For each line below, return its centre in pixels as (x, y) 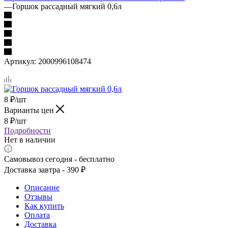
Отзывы (38, 196)
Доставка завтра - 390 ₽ (45, 169)
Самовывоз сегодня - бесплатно (59, 159)
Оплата (37, 215)
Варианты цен (30, 110)
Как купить (44, 206)
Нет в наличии (30, 139)
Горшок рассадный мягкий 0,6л (67, 6)
